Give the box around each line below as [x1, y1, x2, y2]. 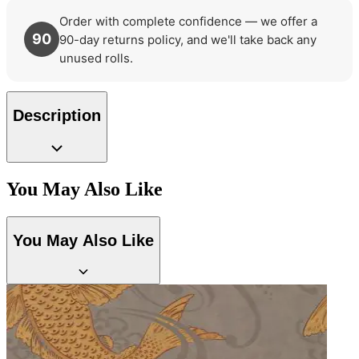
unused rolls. [59, 50, 133, 66]
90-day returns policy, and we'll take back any [59, 31, 317, 47]
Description [13, 107, 101, 125]
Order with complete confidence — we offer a [59, 13, 317, 29]
